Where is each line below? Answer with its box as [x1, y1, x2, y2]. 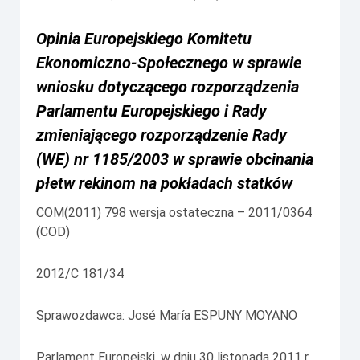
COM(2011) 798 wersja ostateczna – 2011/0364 [36, 204, 312, 220]
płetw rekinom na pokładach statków [36, 173, 292, 193]
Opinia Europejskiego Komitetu [36, 28, 252, 48]
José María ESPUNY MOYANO [128, 307, 297, 323]
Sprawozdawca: [36, 307, 128, 323]
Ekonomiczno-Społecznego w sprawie [36, 52, 301, 72]
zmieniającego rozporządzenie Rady [36, 125, 287, 145]
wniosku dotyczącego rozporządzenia [36, 76, 299, 96]
